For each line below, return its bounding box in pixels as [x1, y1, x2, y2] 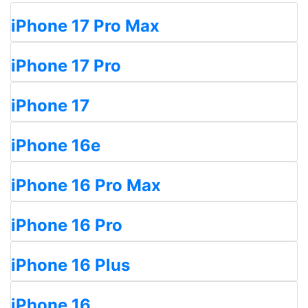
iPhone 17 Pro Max [11, 16, 159, 36]
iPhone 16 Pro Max [11, 175, 161, 195]
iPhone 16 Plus [11, 255, 130, 275]
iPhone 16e [11, 135, 100, 155]
